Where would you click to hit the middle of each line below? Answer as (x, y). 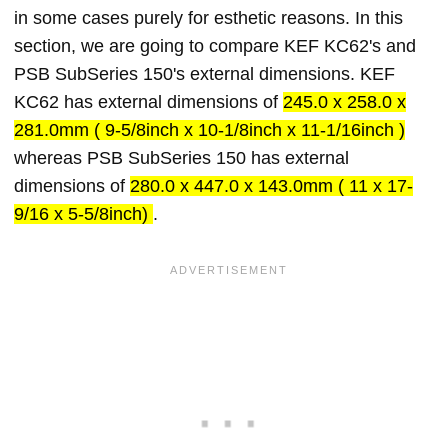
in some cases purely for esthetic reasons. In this (208, 18)
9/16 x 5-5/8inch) (83, 214)
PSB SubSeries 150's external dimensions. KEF (204, 74)
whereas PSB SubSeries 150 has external (181, 158)
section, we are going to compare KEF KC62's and (215, 46)
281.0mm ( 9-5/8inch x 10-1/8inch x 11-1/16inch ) (209, 130)
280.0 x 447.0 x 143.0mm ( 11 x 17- (271, 186)
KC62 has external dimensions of (148, 102)
